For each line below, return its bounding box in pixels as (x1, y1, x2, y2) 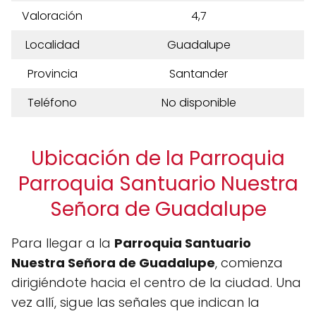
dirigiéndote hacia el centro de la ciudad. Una (11, 274, 301, 291)
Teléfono (28, 95, 77, 111)
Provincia (27, 66, 78, 82)
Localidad (25, 37, 80, 53)
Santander (169, 66, 228, 82)
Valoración (22, 8, 83, 24)
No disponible (161, 95, 236, 111)
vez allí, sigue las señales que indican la (11, 293, 260, 311)
